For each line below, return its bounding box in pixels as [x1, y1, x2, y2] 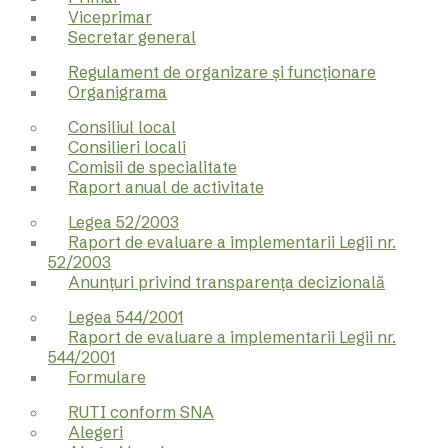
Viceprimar [68, 6, 152, 27]
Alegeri [68, 421, 123, 442]
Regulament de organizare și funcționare [68, 61, 376, 82]
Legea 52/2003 [68, 211, 179, 232]
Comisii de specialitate [68, 156, 237, 177]
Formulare [68, 366, 146, 387]
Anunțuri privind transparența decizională [68, 271, 385, 292]
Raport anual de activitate [68, 176, 264, 197]
